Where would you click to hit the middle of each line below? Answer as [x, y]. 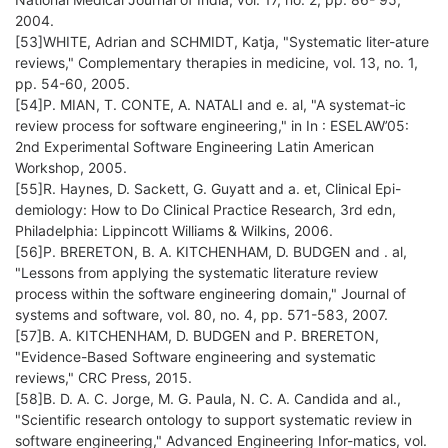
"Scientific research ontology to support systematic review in [213, 420]
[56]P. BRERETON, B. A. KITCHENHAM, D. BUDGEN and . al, [211, 252]
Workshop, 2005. [71, 168]
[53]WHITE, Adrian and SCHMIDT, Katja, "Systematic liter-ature [222, 42]
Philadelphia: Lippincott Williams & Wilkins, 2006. [174, 231]
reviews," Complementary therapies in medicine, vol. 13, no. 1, [216, 63]
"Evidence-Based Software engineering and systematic [195, 357]
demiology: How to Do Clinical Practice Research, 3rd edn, [205, 210]
